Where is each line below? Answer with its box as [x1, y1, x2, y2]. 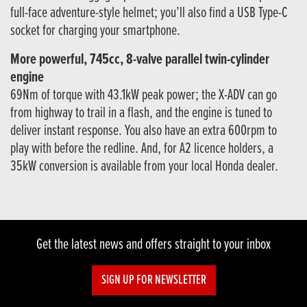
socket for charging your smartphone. [10, 21, 180, 42]
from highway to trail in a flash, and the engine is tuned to [10, 103, 272, 124]
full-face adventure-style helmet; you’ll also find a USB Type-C [10, 3, 288, 24]
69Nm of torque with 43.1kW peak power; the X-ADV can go [10, 86, 277, 106]
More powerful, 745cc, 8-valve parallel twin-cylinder [10, 50, 269, 71]
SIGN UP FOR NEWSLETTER [101, 272, 206, 289]
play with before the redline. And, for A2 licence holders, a [10, 139, 273, 160]
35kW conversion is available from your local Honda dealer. [10, 157, 278, 177]
